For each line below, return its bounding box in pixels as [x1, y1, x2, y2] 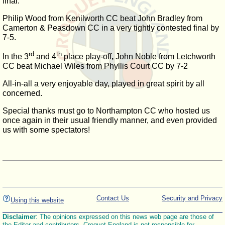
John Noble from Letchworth [114, 52, 215, 61]
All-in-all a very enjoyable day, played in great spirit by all [3, 79, 204, 88]
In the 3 [3, 52, 29, 61]
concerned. [3, 89, 42, 98]
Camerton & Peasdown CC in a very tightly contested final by [3, 24, 219, 32]
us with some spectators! [3, 126, 90, 135]
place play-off [62, 52, 111, 61]
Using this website [11, 196, 64, 204]
